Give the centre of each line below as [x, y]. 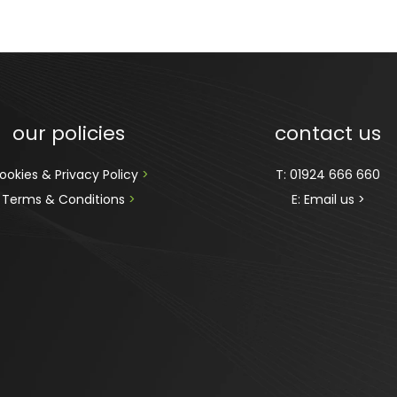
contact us [328, 133]
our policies [69, 133]
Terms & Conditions [66, 199]
